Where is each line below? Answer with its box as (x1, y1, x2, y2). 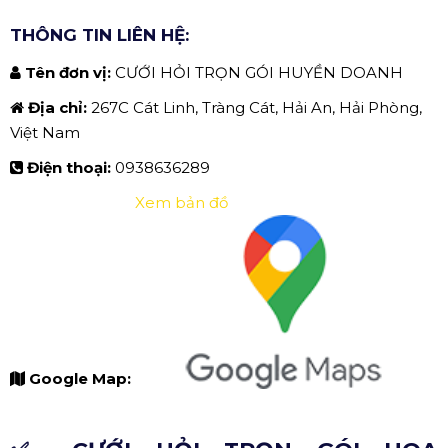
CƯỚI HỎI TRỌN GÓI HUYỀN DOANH (115, 63, 403, 83)
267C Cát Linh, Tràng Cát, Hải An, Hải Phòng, (91, 98, 422, 118)
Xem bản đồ (135, 193, 228, 213)
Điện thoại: (27, 158, 115, 178)
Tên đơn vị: (25, 63, 115, 83)
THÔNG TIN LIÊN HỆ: (10, 25, 189, 46)
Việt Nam (10, 123, 80, 143)
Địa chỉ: (28, 98, 91, 118)
